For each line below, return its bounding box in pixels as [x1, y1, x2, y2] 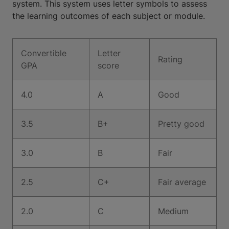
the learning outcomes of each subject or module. [12, 11, 205, 21]
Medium [158, 206, 189, 216]
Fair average [158, 177, 206, 187]
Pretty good [158, 119, 204, 129]
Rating [158, 54, 182, 64]
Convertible [21, 48, 66, 58]
